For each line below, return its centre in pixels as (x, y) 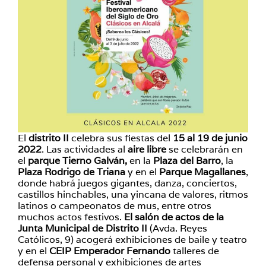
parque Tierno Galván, (77, 161)
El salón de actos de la (174, 217)
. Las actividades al (85, 149)
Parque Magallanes (202, 172)
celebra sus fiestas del (122, 138)
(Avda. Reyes (178, 228)
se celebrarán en (206, 149)
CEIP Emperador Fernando (111, 251)
